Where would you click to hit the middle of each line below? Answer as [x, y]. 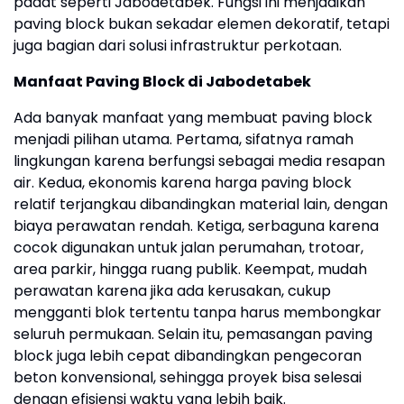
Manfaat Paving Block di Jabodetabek [162, 82]
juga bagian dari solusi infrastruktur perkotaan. [178, 46]
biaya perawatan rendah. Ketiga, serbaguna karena [196, 226]
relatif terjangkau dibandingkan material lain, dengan [201, 205]
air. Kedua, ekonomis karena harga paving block [183, 183]
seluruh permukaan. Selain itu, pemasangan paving [193, 335]
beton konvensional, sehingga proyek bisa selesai [188, 378]
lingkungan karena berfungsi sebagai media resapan [199, 161]
